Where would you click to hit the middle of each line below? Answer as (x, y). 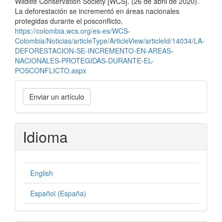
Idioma (45, 137)
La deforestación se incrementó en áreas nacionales (97, 11)
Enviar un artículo (57, 97)
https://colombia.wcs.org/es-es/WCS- (73, 31)
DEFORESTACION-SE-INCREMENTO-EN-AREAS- (94, 51)
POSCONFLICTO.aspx (51, 70)
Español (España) (58, 193)
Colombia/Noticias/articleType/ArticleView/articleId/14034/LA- (110, 41)
